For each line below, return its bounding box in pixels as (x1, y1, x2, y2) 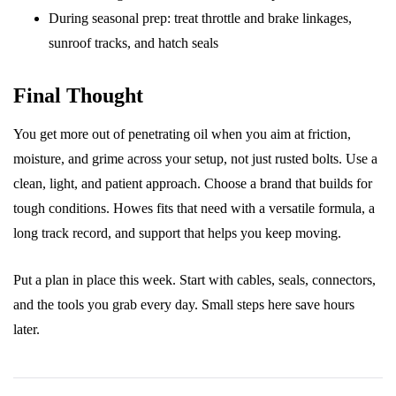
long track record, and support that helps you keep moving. (13, 225, 341, 240)
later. (13, 322, 40, 337)
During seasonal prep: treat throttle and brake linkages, (49, 11, 352, 26)
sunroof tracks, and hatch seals (49, 35, 218, 50)
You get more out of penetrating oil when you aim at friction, (13, 126, 351, 141)
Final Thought (13, 84, 143, 107)
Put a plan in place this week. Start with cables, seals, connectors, (13, 272, 376, 287)
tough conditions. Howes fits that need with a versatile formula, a (13, 201, 375, 216)
